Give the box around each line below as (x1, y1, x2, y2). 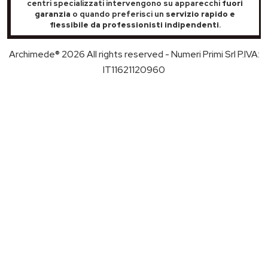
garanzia (35, 8, 71, 19)
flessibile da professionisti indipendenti (49, 19, 219, 30)
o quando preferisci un (71, 8, 166, 19)
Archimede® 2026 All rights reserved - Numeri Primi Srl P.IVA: (8, 47, 260, 60)
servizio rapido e (166, 8, 235, 19)
